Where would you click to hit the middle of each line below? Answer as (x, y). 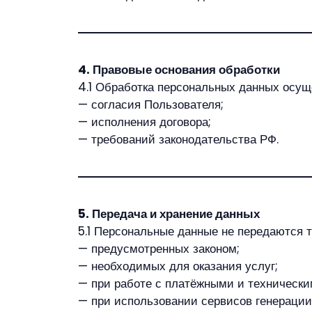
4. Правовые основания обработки (179, 70)
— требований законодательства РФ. (178, 139)
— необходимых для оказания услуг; (178, 266)
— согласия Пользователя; (151, 104)
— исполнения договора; (145, 122)
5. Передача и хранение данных (169, 214)
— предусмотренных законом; (159, 249)
